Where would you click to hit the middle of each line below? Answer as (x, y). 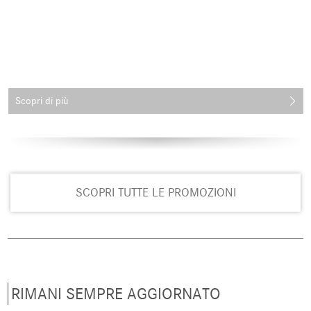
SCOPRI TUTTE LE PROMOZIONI (155, 193)
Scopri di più (41, 101)
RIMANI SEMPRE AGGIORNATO (116, 294)
